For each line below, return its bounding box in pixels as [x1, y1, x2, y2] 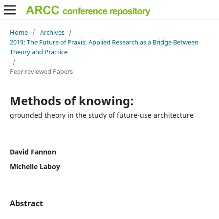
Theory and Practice [9, 47, 67, 56]
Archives [40, 27, 65, 37]
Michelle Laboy [9, 161, 60, 171]
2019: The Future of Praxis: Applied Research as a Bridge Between [9, 37, 198, 46]
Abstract [9, 197, 43, 209]
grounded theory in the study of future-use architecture [9, 110, 194, 120]
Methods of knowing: [9, 92, 134, 109]
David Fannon [9, 147, 56, 156]
